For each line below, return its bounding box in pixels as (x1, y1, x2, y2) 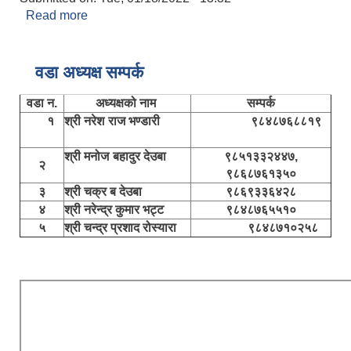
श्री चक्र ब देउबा (64, 185, 148, 199)
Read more (26, 9, 88, 23)
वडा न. (27, 96, 57, 110)
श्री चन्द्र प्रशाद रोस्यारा (64, 221, 176, 235)
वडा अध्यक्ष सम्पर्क (35, 63, 143, 83)
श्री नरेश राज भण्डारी (64, 114, 190, 128)
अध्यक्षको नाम (96, 96, 159, 110)
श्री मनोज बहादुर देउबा (64, 150, 190, 164)
